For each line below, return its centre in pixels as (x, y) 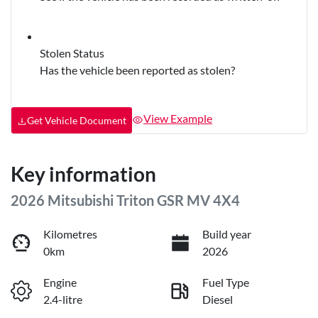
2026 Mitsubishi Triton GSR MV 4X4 (125, 200)
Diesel (218, 299)
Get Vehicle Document (77, 120)
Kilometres (70, 234)
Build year (227, 234)
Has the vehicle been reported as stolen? (137, 70)
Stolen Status (72, 53)
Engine (60, 282)
